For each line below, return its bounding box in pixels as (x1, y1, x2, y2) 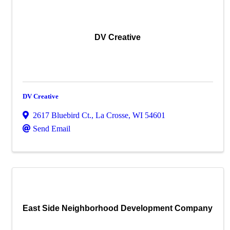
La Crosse (95, 111, 128, 120)
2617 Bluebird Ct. (33, 111, 91, 120)
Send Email (33, 124, 70, 133)
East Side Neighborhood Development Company (23, 204, 213, 213)
